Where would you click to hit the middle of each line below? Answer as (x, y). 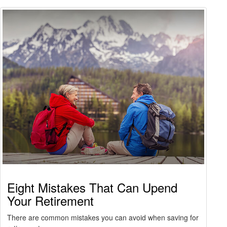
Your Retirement (50, 201)
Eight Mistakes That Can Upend (92, 187)
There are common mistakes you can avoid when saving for (103, 218)
